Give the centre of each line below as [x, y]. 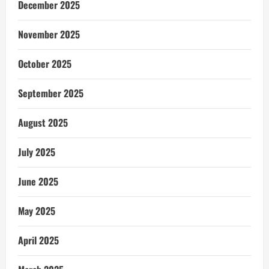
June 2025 [38, 181]
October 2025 [45, 63]
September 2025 [51, 93]
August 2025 [43, 122]
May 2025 [37, 210]
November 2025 [49, 34]
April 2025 [38, 240]
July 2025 [37, 152]
